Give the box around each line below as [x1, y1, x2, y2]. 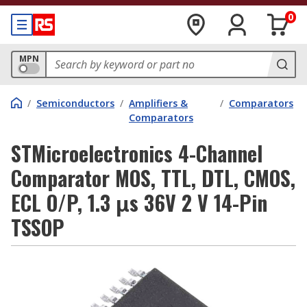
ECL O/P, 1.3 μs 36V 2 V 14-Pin [11, 187, 267, 218]
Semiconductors [36, 97, 114, 110]
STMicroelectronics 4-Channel [11, 138, 262, 169]
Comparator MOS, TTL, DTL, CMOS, [11, 162, 295, 193]
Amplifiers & [129, 97, 188, 110]
